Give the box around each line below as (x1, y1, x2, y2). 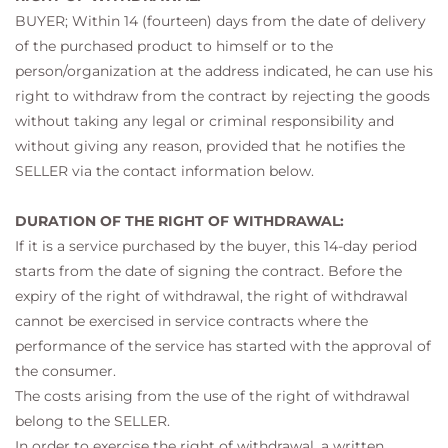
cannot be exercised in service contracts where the (15, 312, 368, 330)
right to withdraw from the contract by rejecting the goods (15, 87, 430, 105)
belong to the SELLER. (15, 412, 170, 430)
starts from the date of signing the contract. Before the (15, 262, 402, 280)
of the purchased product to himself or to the (15, 37, 333, 55)
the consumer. (15, 362, 116, 380)
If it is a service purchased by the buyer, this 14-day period (15, 237, 417, 255)
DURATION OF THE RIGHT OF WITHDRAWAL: (15, 212, 344, 230)
